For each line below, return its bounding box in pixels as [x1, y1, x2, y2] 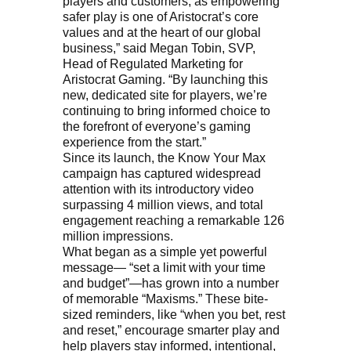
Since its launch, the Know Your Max [63, 151, 266, 165]
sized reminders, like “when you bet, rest [63, 308, 285, 322]
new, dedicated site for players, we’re [63, 89, 267, 103]
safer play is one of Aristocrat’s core [63, 10, 259, 24]
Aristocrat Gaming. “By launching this [63, 73, 268, 87]
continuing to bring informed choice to [63, 104, 270, 118]
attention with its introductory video [63, 183, 254, 197]
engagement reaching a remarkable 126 [63, 214, 284, 228]
